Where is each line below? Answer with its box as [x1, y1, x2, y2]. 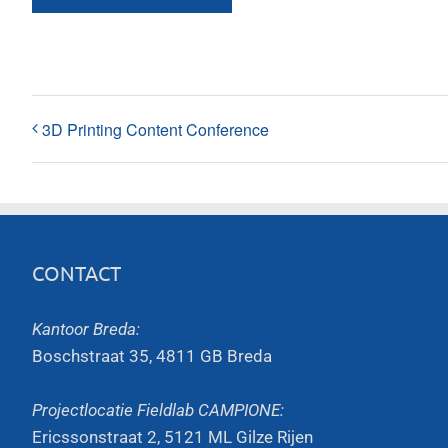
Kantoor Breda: [32, 318, 140, 339]
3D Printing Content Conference [42, 117, 269, 141]
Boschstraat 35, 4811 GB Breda [32, 345, 272, 366]
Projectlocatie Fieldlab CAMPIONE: [32, 399, 284, 420]
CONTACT [32, 259, 121, 285]
